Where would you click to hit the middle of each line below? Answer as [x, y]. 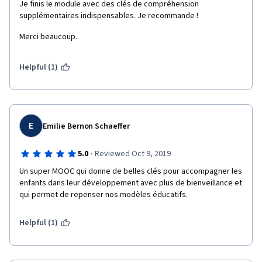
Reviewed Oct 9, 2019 [132, 154]
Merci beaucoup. [48, 37]
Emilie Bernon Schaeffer [87, 126]
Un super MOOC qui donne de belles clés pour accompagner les [131, 171]
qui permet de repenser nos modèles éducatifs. [104, 195]
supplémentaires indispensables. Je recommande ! [109, 16]
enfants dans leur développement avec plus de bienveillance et [131, 183]
